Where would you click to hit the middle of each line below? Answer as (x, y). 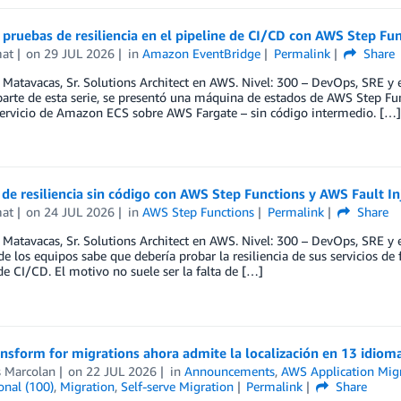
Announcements (230, 371)
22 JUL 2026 (122, 371)
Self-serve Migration (177, 386)
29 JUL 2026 (80, 53)
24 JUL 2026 (80, 212)
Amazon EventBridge (202, 53)
